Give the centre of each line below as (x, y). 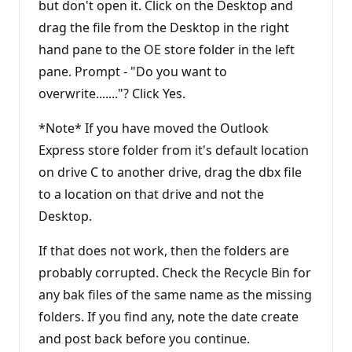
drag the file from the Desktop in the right (164, 27)
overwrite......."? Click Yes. (112, 93)
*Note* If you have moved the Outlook (154, 128)
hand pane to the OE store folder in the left (167, 49)
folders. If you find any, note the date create (169, 316)
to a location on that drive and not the (151, 194)
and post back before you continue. (144, 338)
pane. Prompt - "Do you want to (133, 71)
